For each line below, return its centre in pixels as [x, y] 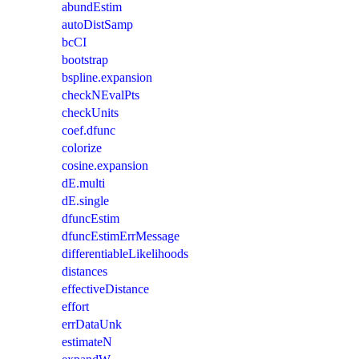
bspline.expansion [107, 77]
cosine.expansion [105, 165]
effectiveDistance [105, 288]
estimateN [87, 341]
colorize [82, 147]
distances [85, 271]
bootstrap [85, 59]
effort [75, 306]
